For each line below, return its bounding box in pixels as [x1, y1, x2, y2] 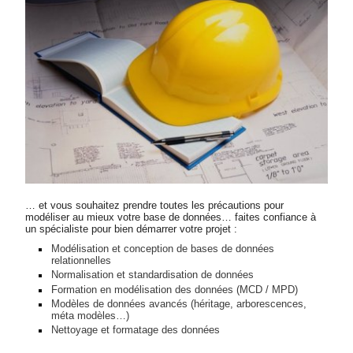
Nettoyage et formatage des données [50, 324, 220, 336]
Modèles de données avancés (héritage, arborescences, [50, 297, 307, 310]
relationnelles [50, 255, 111, 266]
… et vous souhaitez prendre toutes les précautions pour [25, 199, 284, 211]
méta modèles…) [50, 309, 129, 321]
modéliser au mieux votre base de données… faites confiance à [25, 211, 317, 223]
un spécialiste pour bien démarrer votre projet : [25, 223, 238, 235]
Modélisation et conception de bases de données [50, 243, 274, 255]
